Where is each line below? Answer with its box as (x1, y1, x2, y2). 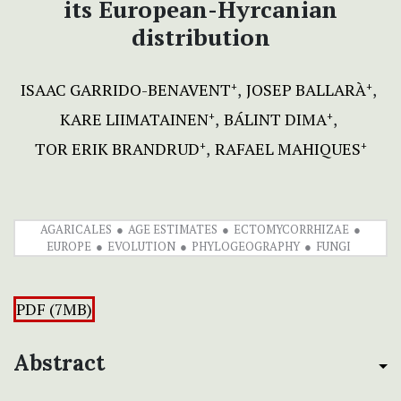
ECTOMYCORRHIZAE (234, 221, 349, 238)
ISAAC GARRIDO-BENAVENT (20, 79, 231, 101)
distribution (131, 21, 270, 53)
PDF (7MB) (16, 299, 92, 320)
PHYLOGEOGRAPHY (191, 238, 300, 255)
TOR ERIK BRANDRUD (34, 138, 200, 160)
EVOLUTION (107, 238, 175, 255)
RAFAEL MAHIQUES (214, 138, 361, 160)
